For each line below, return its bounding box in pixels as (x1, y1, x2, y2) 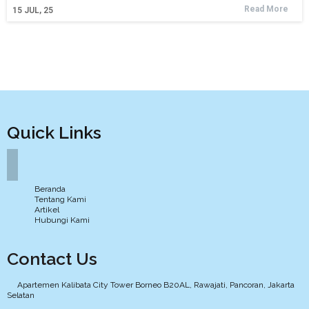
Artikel (34, 204, 59, 215)
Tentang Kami (34, 194, 86, 204)
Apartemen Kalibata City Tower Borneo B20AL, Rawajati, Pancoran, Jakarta (17, 279, 295, 290)
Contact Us (7, 248, 97, 269)
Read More (244, 3, 288, 14)
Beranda (34, 183, 66, 194)
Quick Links (7, 121, 101, 143)
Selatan (7, 290, 34, 300)
